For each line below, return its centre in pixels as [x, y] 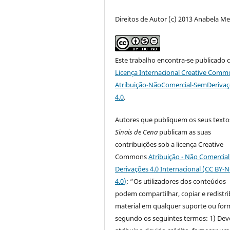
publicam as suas [185, 132]
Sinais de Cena [137, 132]
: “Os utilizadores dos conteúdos [176, 181]
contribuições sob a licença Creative [169, 144]
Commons [132, 156]
